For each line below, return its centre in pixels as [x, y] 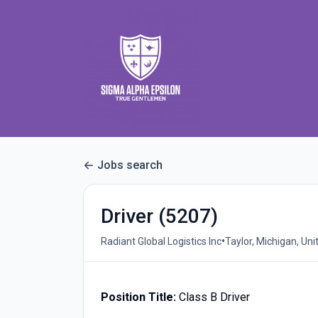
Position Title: [140, 297]
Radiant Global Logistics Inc [161, 241]
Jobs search [130, 165]
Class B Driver [214, 297]
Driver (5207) [159, 216]
